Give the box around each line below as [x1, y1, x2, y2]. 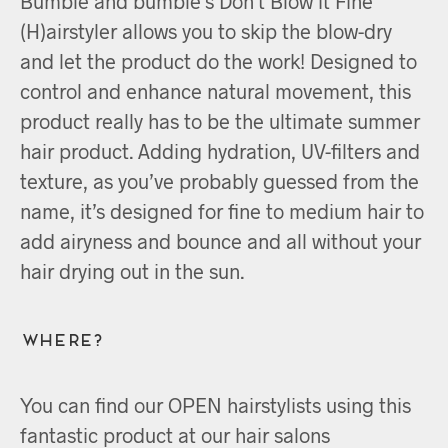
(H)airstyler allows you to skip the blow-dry [20, 18, 392, 43]
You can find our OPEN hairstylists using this [20, 392, 411, 417]
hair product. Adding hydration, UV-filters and [20, 138, 420, 163]
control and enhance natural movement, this [20, 78, 411, 103]
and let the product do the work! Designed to [20, 48, 417, 73]
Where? [20, 328, 100, 346]
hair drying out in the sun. [20, 258, 244, 283]
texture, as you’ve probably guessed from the [20, 168, 419, 193]
